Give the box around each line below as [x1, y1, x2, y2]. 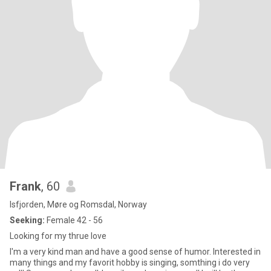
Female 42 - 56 [45, 215, 103, 225]
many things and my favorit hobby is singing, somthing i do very [10, 258, 250, 267]
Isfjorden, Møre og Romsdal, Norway [10, 200, 147, 209]
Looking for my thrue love [10, 231, 106, 241]
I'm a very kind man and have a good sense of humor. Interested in [10, 247, 261, 256]
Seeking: [10, 215, 45, 225]
